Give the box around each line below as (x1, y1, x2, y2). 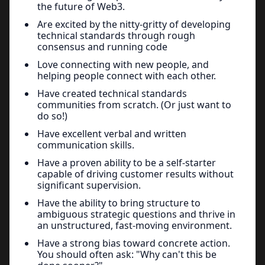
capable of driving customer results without (37, 167, 234, 180)
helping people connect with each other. (37, 69, 216, 82)
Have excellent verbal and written (37, 127, 186, 140)
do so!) (37, 109, 67, 122)
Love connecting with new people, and (37, 57, 209, 71)
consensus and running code (37, 40, 167, 53)
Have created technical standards (37, 86, 187, 100)
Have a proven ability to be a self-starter (37, 156, 216, 169)
